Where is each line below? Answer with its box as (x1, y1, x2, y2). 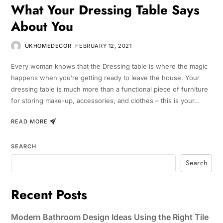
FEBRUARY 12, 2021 (75, 42, 132, 50)
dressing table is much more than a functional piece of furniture (10, 85, 208, 94)
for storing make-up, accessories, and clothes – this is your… (10, 97, 200, 105)
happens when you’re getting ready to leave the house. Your (10, 74, 200, 82)
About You (10, 17, 73, 36)
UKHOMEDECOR (24, 42, 72, 50)
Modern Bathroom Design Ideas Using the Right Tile (10, 212, 209, 222)
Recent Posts (10, 185, 87, 204)
